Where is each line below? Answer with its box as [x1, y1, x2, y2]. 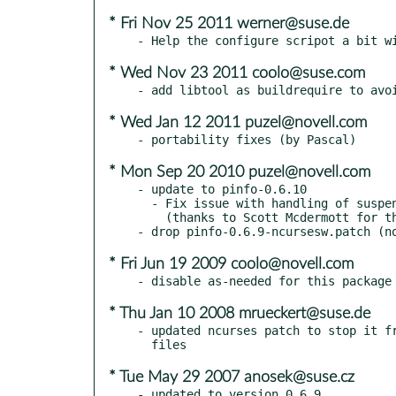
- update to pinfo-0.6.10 [137, 181, 307, 196]
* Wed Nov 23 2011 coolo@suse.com [109, 65, 365, 81]
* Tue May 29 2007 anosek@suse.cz [109, 369, 354, 385]
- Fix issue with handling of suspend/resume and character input [137, 195, 151, 210]
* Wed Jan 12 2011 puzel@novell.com [109, 114, 367, 131]
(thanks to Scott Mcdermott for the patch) [137, 209, 165, 225]
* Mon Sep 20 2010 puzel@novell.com [109, 164, 370, 180]
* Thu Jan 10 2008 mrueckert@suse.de [109, 305, 370, 322]
